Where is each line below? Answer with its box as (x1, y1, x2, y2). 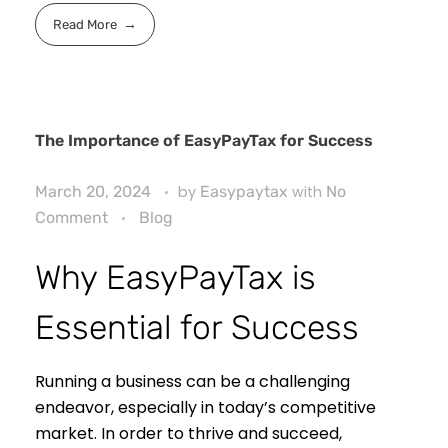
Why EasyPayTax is (35, 257, 316, 297)
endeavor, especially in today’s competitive (35, 396, 376, 420)
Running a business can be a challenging (35, 370, 350, 394)
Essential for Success (35, 307, 359, 347)
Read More (53, 17, 118, 33)
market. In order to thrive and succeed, (35, 422, 342, 446)
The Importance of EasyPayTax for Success (35, 130, 373, 150)
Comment (35, 207, 108, 227)
